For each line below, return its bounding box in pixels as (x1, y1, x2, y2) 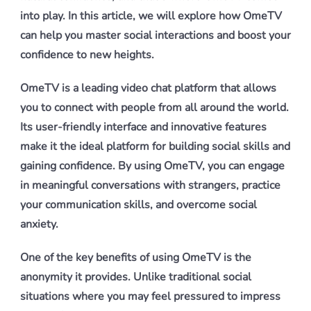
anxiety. (20, 217, 58, 232)
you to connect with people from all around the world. (20, 100, 289, 115)
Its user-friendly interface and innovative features (20, 119, 267, 135)
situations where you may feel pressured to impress (20, 289, 280, 304)
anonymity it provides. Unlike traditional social (20, 269, 251, 285)
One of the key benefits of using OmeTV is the (20, 250, 251, 265)
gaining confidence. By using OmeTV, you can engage (20, 158, 285, 174)
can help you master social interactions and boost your (20, 28, 291, 43)
